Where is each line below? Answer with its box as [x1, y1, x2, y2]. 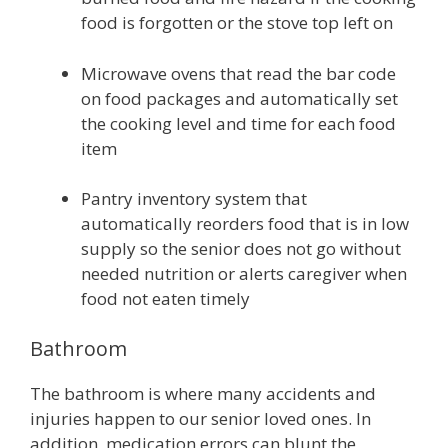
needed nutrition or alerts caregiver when [81, 262, 407, 285]
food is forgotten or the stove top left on [81, 11, 393, 34]
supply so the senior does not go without [81, 237, 401, 260]
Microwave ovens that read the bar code [81, 61, 396, 85]
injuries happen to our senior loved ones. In [30, 406, 371, 430]
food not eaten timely [81, 287, 250, 310]
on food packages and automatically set [81, 86, 398, 110]
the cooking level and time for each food [81, 111, 396, 135]
